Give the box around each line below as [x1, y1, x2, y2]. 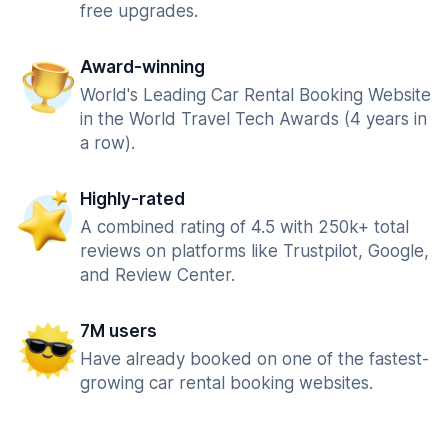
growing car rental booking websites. [80, 373, 373, 393]
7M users [80, 321, 157, 341]
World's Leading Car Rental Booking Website [80, 85, 431, 105]
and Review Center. [80, 265, 235, 285]
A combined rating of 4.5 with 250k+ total [80, 217, 409, 237]
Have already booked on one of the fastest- [80, 349, 429, 369]
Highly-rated [80, 189, 185, 209]
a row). [80, 133, 135, 153]
